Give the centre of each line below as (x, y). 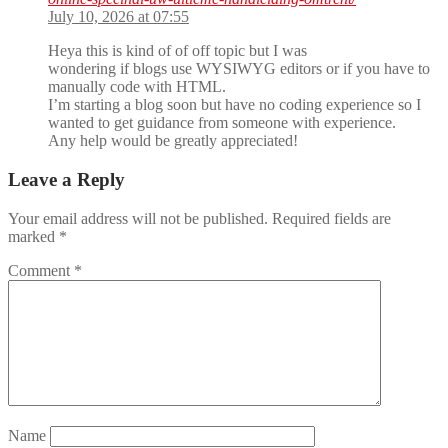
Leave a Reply (66, 180)
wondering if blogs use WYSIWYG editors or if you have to (239, 69)
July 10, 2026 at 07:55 (118, 17)
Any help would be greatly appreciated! (173, 141)
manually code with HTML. (137, 87)
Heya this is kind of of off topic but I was (177, 51)
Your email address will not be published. (138, 218)
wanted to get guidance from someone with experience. (222, 123)
